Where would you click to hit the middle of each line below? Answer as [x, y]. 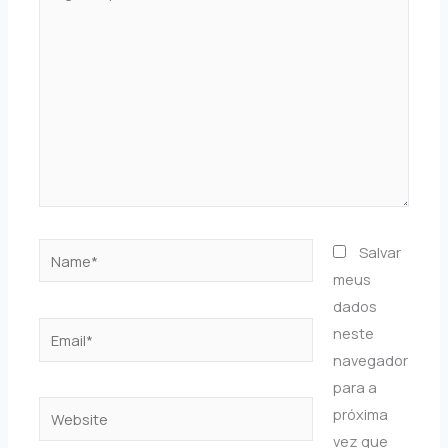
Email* [59, 330]
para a [354, 386]
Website [67, 409]
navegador [370, 359]
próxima [360, 413]
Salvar [379, 251]
